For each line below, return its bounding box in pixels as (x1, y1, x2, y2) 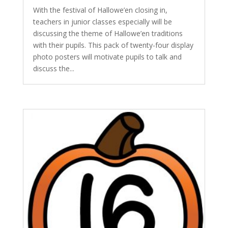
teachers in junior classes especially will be (33, 17, 172, 26)
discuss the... (33, 64, 74, 73)
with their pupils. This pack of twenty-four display (33, 40, 193, 50)
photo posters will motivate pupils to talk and (33, 52, 182, 62)
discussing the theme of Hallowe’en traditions (33, 28, 183, 38)
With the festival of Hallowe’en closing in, (33, 5, 167, 15)
